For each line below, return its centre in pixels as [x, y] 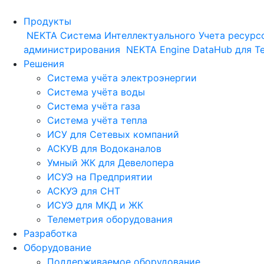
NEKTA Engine [158, 49]
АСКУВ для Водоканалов [104, 148]
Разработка [50, 233]
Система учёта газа [94, 106]
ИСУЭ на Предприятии [100, 177]
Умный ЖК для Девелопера [110, 163]
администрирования [72, 49]
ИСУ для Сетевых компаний [113, 134]
